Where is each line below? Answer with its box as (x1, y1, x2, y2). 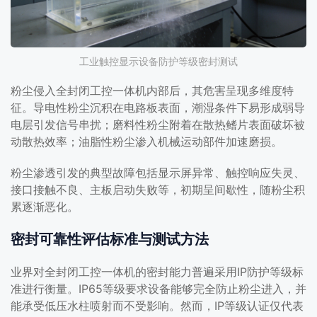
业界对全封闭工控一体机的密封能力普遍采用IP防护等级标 (11, 265, 304, 279)
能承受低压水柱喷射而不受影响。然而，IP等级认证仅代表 (11, 299, 304, 313)
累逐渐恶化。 (11, 200, 79, 214)
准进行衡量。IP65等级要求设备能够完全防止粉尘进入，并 (11, 282, 306, 296)
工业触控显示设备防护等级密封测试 (79, 55, 238, 67)
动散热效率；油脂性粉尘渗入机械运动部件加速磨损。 (11, 134, 282, 149)
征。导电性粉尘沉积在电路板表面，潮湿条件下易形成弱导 (11, 100, 305, 115)
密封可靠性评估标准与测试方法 (11, 231, 209, 248)
